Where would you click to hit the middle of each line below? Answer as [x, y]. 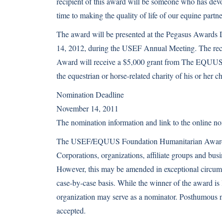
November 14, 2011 [87, 108]
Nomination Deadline [90, 94]
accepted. [71, 210]
